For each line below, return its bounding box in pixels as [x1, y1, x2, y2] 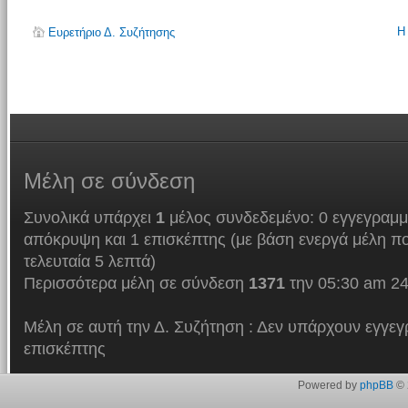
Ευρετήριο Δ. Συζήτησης [47, 25, 175, 39]
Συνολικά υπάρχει [23, 208, 156, 227]
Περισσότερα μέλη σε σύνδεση [23, 273, 249, 292]
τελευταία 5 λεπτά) [23, 251, 156, 270]
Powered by [297, 378, 360, 392]
